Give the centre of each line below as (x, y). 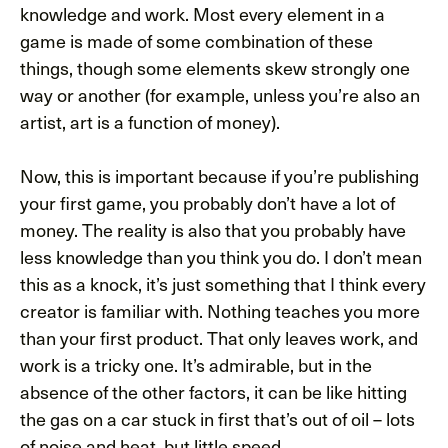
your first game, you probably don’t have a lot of (207, 202)
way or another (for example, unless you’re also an (220, 94)
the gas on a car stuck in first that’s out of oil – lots (217, 418)
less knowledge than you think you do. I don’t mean (221, 256)
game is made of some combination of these (196, 40)
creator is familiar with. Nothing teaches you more (220, 310)
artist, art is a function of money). (150, 121)
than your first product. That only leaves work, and (219, 337)
